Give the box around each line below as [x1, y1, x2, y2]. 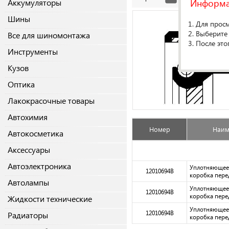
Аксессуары [8, 144, 50, 155]
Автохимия [8, 111, 48, 123]
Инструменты [8, 46, 58, 57]
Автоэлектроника [8, 161, 71, 172]
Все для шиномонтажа [8, 30, 90, 41]
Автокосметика [8, 128, 63, 139]
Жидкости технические [8, 193, 92, 204]
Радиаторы [8, 210, 48, 221]
